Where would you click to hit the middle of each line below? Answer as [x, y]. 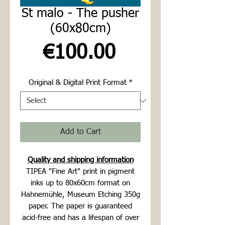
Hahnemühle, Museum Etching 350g [80, 195]
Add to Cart [80, 132]
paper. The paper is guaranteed [80, 206]
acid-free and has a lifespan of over [80, 218]
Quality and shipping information [80, 160]
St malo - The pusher [80, 14]
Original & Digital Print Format [77, 83]
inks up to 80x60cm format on [80, 183]
